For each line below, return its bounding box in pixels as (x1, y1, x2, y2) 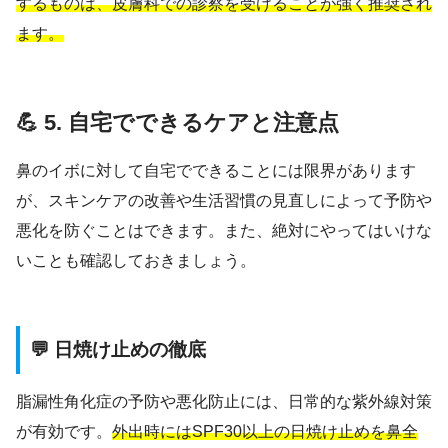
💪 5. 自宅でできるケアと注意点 (16, 110, 339, 136)
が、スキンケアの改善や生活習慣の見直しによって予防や (16, 191, 432, 209)
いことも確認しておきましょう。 (16, 251, 256, 269)
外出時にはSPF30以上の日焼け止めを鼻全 (112, 423, 418, 441)
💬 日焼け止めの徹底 (30, 338, 206, 360)
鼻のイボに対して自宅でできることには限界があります (16, 161, 416, 179)
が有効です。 (16, 423, 112, 441)
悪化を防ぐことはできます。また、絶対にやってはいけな (16, 221, 432, 239)
